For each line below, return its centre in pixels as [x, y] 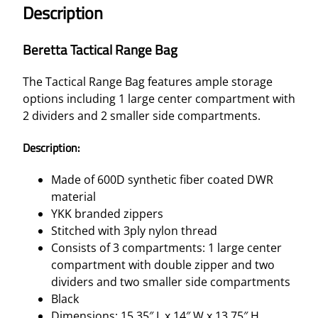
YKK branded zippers [107, 214]
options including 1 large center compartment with [159, 98]
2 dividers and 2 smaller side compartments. [142, 115]
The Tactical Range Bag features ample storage [148, 81]
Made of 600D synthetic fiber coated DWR [162, 180]
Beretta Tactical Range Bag [100, 50]
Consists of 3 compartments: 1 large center [166, 248]
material [73, 197]
